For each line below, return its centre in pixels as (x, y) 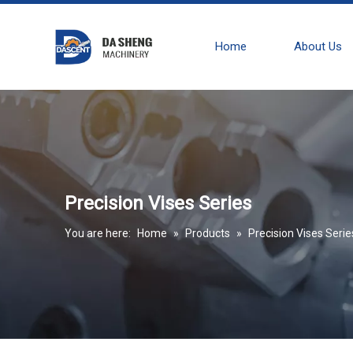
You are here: (98, 233)
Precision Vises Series (158, 203)
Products (208, 233)
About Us (318, 46)
